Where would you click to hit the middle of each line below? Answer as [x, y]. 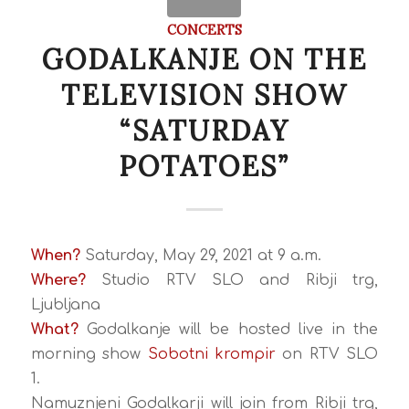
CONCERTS [204, 30]
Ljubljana [65, 305]
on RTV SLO [327, 355]
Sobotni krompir [211, 355]
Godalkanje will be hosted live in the [232, 330]
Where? [58, 281]
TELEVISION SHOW [204, 95]
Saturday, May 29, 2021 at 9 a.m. [200, 256]
